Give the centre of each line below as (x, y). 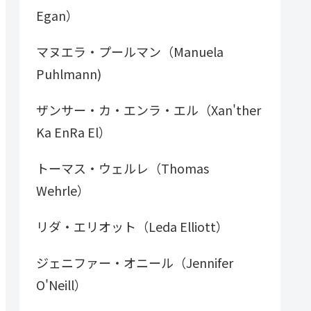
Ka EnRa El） (74, 132)
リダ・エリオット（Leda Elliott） (132, 226)
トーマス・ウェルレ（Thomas (123, 168)
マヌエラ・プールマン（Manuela (130, 51)
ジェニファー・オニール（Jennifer (135, 262)
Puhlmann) (69, 73)
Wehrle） (63, 190)
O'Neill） (61, 284)
